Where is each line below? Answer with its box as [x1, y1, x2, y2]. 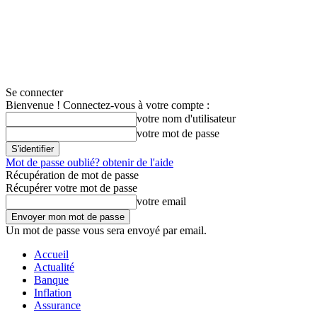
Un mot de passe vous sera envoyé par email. [6, 224, 207, 236]
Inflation [34, 287, 71, 299]
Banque [34, 274, 69, 286]
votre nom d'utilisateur [137, 113, 236, 125]
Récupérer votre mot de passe [6, 182, 137, 194]
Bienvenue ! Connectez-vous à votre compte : [6, 99, 209, 111]
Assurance [34, 299, 81, 311]
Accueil [34, 248, 69, 260]
